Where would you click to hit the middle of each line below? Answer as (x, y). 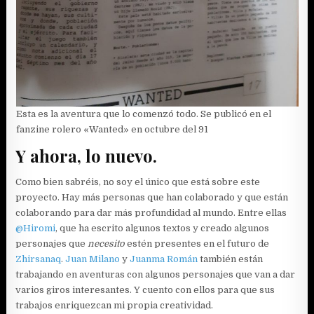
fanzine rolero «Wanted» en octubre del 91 (112, 130)
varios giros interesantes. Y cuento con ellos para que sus (145, 289)
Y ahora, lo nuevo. (87, 156)
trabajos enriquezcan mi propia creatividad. (115, 305)
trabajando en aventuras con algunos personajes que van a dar (156, 274)
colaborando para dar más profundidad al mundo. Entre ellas (151, 212)
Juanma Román (164, 259)
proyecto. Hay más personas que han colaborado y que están (152, 197)
